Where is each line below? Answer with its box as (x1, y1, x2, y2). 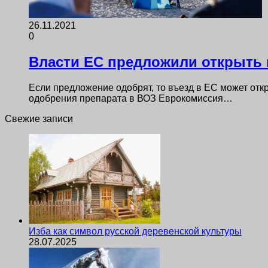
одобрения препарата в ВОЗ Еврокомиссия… (29, 93, 233, 103)
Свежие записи (5, 113, 73, 124)
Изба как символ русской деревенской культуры (29, 226, 242, 236)
